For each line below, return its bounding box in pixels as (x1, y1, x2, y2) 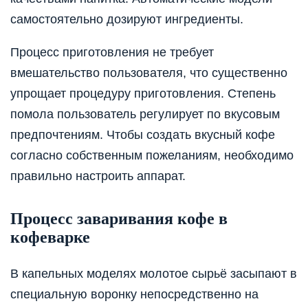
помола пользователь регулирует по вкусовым (10, 107, 280, 121)
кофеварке (10, 228, 90, 246)
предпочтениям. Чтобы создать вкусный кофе (10, 127, 275, 142)
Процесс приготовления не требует (10, 45, 214, 59)
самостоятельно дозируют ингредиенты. (10, 12, 243, 26)
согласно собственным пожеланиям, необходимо (10, 148, 294, 162)
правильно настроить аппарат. (10, 168, 186, 183)
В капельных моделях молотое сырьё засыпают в (10, 266, 297, 280)
